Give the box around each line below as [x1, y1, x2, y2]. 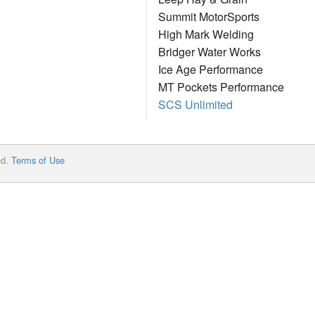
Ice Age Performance [158, 61, 263, 78]
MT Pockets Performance [158, 79, 284, 96]
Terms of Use [11, 153, 65, 167]
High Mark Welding [158, 26, 254, 43]
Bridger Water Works [158, 44, 261, 60]
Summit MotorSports [158, 8, 259, 25]
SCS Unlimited [158, 96, 233, 113]
